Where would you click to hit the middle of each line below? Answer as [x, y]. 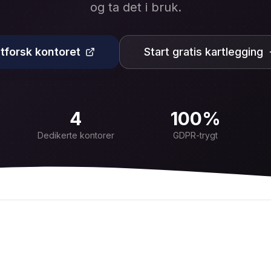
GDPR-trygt [195, 135]
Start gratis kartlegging [204, 52]
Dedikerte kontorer [76, 135]
